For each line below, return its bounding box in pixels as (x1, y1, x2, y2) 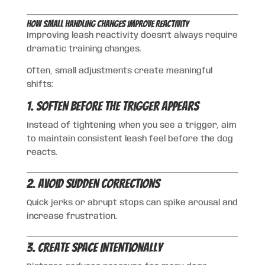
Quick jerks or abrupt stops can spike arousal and (26, 198, 238, 207)
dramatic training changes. (26, 44, 141, 53)
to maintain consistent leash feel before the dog (26, 134, 233, 143)
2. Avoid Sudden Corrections (26, 176, 160, 190)
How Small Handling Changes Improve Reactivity (26, 18, 189, 29)
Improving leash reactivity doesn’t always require (26, 31, 238, 40)
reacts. (26, 148, 57, 157)
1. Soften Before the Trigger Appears (26, 99, 199, 113)
